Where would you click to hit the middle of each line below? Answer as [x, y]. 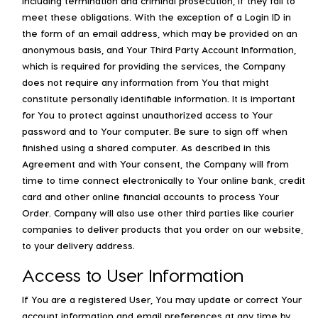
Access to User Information [133, 274]
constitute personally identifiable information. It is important [159, 98]
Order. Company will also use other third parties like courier [158, 212]
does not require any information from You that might [146, 82]
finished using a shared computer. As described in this [146, 147]
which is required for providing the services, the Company [154, 65]
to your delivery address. [78, 245]
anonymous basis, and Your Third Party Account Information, [159, 49]
